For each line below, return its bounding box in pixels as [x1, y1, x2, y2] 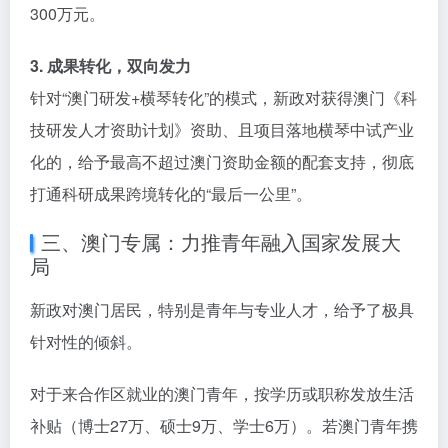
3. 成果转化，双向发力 [30, 54, 191, 78]
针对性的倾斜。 [30, 330, 142, 354]
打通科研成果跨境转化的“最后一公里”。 [30, 182, 312, 206]
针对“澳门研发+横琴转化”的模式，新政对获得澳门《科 [30, 86, 417, 110]
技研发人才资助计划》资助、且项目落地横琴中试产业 [30, 118, 414, 142]
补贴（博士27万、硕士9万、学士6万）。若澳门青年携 [30, 414, 418, 438]
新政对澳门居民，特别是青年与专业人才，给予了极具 [30, 298, 414, 322]
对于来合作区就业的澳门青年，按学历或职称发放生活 [30, 382, 414, 406]
